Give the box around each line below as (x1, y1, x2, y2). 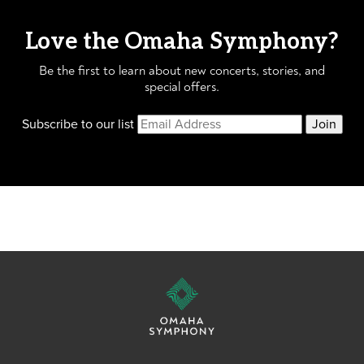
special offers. (145, 79, 219, 95)
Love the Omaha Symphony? (25, 28, 339, 55)
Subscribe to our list (21, 116, 134, 132)
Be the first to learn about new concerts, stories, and (39, 63, 325, 79)
